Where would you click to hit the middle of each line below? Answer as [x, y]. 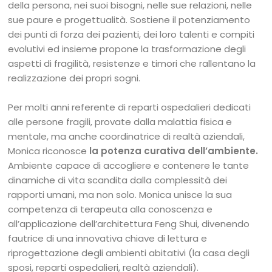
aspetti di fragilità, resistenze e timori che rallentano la [132, 64]
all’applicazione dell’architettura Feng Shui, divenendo [129, 224]
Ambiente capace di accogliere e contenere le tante [129, 166]
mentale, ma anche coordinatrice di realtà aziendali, [127, 137]
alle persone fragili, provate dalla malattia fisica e [120, 122]
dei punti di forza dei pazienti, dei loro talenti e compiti [131, 35]
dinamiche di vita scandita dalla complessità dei [118, 180]
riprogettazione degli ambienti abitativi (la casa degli [129, 253]
